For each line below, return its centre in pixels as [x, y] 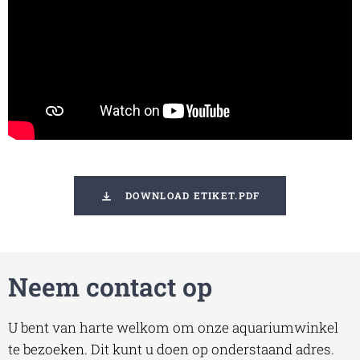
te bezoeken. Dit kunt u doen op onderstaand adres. [171, 349]
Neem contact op [110, 286]
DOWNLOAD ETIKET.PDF [193, 196]
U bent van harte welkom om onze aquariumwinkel [173, 327]
